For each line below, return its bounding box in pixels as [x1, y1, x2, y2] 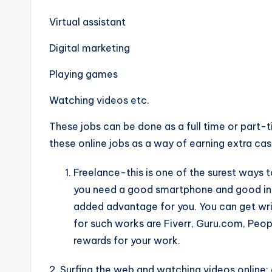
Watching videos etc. [49, 94, 149, 106]
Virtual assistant [49, 16, 126, 28]
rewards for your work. [73, 234, 180, 246]
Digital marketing [49, 42, 130, 54]
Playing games [49, 68, 118, 80]
